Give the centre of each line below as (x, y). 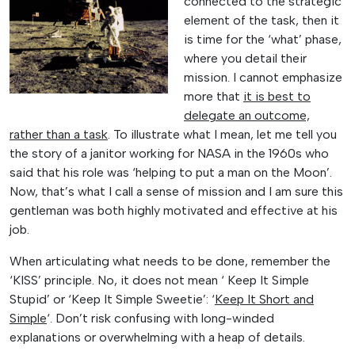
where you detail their (245, 58)
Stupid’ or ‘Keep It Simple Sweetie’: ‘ (112, 299)
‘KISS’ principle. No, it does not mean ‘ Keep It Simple (159, 280)
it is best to (277, 96)
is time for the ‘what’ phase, (263, 39)
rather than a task (59, 134)
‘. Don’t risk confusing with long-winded (160, 318)
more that (214, 96)
